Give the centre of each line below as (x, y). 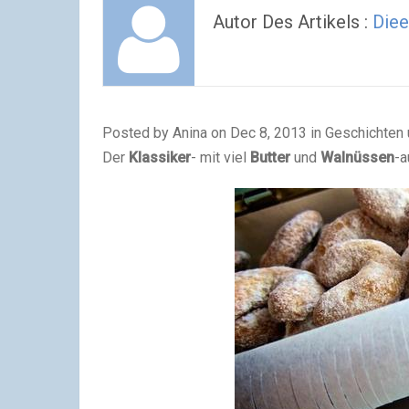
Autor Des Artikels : (293, 22)
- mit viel (220, 157)
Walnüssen (357, 157)
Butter (270, 157)
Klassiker (160, 157)
